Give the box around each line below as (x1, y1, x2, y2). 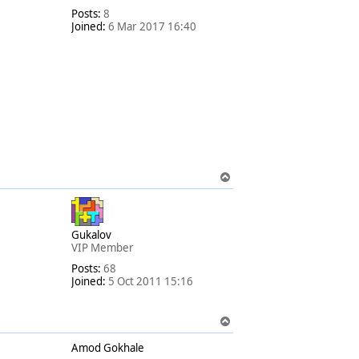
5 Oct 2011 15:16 (106, 273, 193, 288)
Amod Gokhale (71, 340, 144, 355)
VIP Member (71, 240, 134, 255)
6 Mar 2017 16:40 (106, 18, 196, 34)
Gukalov (71, 227, 111, 242)
